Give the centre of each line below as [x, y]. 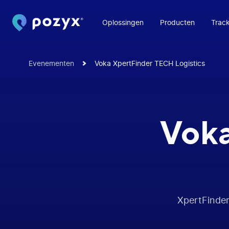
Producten [177, 23]
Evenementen [51, 64]
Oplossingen [123, 23]
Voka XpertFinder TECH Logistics [150, 64]
